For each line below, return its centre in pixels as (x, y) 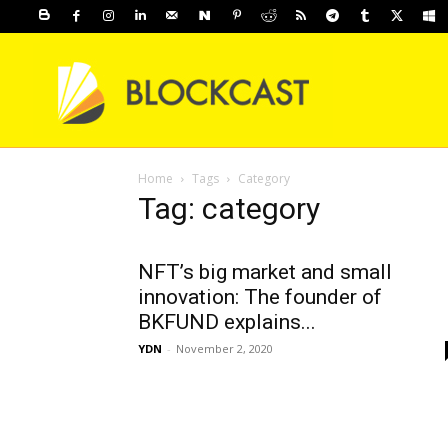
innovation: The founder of (260, 296)
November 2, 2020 (224, 348)
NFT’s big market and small (265, 271)
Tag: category (229, 208)
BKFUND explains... (227, 321)
